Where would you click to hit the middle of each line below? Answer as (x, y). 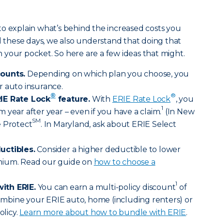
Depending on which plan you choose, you (107, 74)
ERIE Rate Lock (141, 99)
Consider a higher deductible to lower (108, 149)
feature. (73, 99)
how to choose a (124, 162)
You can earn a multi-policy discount (106, 187)
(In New (179, 112)
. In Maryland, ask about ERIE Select (108, 124)
